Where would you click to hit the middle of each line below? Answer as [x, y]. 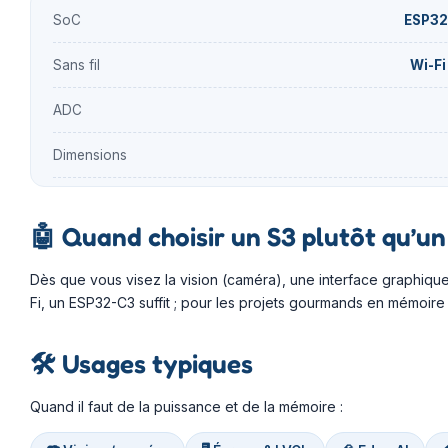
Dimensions [90, 154]
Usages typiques [154, 363]
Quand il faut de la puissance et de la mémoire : [186, 406]
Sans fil [76, 64]
